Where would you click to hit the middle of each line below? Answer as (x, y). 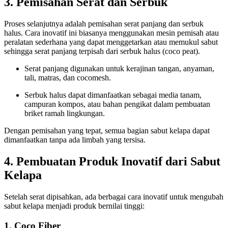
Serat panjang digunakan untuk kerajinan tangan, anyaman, (119, 69)
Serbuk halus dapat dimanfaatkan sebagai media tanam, (113, 95)
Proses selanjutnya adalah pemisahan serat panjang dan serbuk (104, 24)
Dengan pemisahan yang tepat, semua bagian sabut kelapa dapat (107, 131)
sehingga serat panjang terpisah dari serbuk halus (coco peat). (102, 51)
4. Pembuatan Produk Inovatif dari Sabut (112, 162)
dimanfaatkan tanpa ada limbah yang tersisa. (75, 140)
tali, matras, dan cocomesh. (68, 78)
